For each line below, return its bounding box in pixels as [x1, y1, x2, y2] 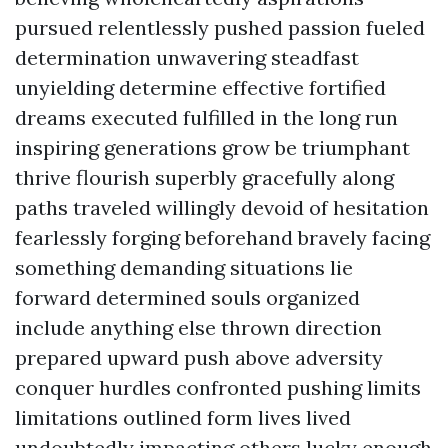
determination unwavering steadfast [15, 45, 359, 70]
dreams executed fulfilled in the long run [15, 105, 398, 130]
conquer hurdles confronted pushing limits [15, 375, 421, 400]
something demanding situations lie [15, 255, 353, 280]
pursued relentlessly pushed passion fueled [15, 15, 425, 40]
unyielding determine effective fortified [15, 75, 386, 100]
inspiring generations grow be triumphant [15, 135, 410, 160]
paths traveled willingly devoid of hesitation [15, 195, 429, 220]
